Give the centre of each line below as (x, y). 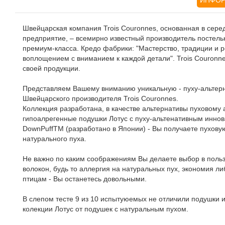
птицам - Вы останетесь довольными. (85, 179)
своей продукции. (53, 68)
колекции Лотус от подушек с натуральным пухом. (105, 209)
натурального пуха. (54, 139)
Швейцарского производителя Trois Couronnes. (100, 98)
